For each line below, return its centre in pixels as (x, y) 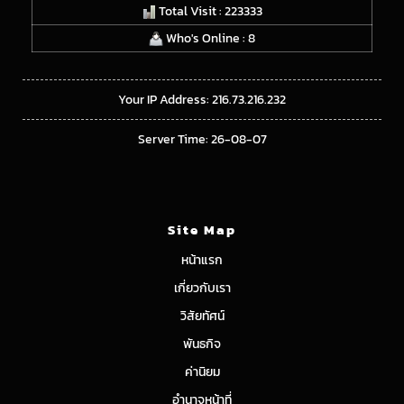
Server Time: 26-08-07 (202, 139)
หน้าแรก (202, 260)
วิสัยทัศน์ (202, 316)
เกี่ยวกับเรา (202, 288)
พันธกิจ (202, 344)
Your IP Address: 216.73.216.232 (202, 99)
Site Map (202, 229)
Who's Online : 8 (209, 38)
